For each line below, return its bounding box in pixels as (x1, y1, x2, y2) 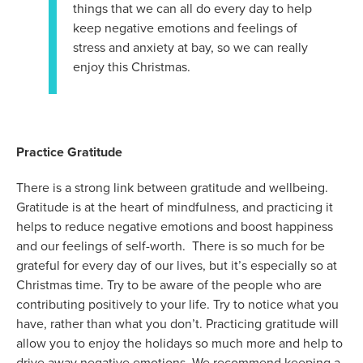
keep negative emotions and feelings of (73, 19, 297, 36)
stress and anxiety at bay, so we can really (73, 39, 308, 56)
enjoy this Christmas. (73, 58, 190, 75)
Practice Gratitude (16, 143, 122, 160)
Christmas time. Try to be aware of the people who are (16, 276, 322, 293)
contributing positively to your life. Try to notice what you (16, 296, 339, 313)
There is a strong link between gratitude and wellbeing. (16, 179, 328, 196)
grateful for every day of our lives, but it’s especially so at (16, 257, 337, 274)
